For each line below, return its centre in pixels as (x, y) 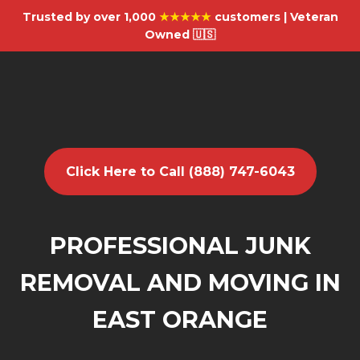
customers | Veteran (274, 17)
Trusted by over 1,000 (90, 17)
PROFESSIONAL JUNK (180, 245)
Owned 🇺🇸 (180, 35)
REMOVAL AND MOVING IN (180, 282)
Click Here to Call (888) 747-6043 (180, 172)
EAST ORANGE (180, 319)
